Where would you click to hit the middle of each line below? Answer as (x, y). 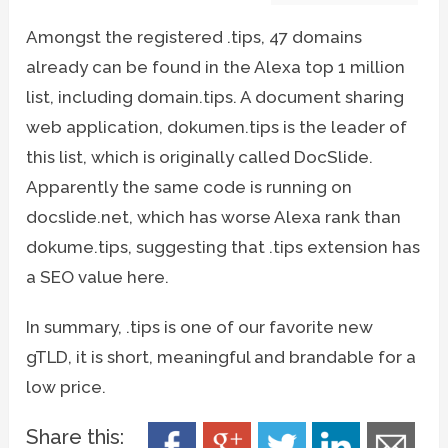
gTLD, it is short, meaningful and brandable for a (221, 356)
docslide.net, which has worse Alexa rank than (214, 216)
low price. (66, 386)
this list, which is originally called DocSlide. (200, 156)
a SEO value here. (98, 276)
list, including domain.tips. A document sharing (215, 96)
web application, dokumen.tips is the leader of (217, 126)
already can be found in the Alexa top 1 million (216, 66)
